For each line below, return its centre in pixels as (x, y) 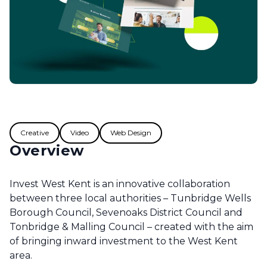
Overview (47, 151)
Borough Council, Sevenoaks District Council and (126, 213)
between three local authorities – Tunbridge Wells (130, 198)
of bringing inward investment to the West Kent (124, 241)
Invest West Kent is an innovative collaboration (120, 184)
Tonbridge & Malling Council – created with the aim (131, 227)
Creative (35, 133)
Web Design (131, 133)
